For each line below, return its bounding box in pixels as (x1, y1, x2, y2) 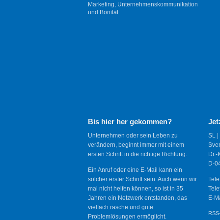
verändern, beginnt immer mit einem (88, 141, 184, 149)
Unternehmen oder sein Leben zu (88, 132, 178, 139)
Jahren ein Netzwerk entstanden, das (88, 194, 187, 201)
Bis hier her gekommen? (88, 117, 172, 126)
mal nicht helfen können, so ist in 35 (88, 185, 183, 192)
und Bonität (88, 8, 118, 16)
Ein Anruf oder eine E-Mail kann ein (88, 166, 182, 173)
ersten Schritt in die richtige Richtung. (88, 151, 187, 158)
